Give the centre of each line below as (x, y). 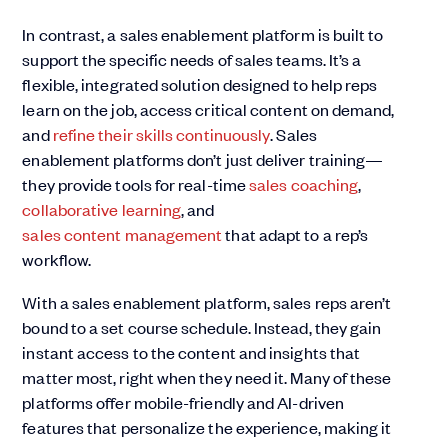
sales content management (122, 234)
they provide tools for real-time (136, 184)
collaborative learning (102, 209)
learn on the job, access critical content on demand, (208, 109)
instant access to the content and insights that (191, 352)
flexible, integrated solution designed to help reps (200, 84)
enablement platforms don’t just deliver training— (203, 159)
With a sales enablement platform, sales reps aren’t (207, 302)
